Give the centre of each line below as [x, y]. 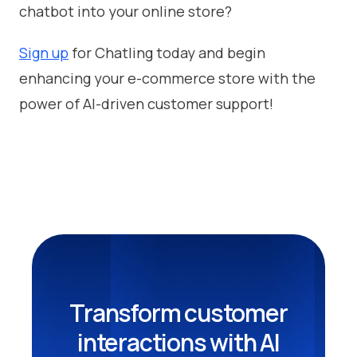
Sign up [44, 52]
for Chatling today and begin [167, 52]
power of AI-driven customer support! [146, 103]
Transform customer [178, 312]
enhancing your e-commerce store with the [167, 78]
